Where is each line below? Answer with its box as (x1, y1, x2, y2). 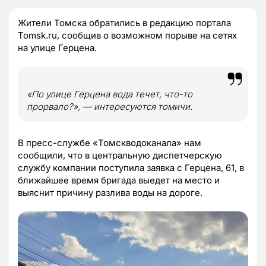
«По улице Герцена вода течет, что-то (27, 88, 192, 100)
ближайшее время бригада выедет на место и (18, 174, 220, 186)
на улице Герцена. (18, 42, 97, 53)
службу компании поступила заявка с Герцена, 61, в (18, 161, 244, 173)
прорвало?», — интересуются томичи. (27, 100, 192, 112)
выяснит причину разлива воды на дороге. (18, 186, 202, 198)
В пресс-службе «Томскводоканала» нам (18, 137, 201, 148)
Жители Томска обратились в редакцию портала (18, 17, 231, 28)
